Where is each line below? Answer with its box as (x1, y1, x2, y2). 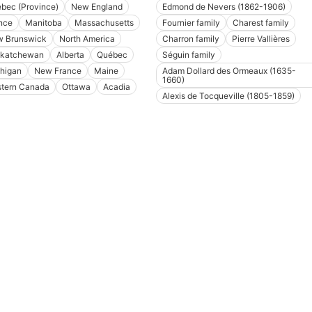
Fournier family (162, 17, 220, 29)
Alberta (56, 49, 84, 61)
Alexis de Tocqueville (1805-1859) (162, 91, 295, 102)
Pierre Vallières (232, 33, 290, 45)
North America (58, 33, 115, 45)
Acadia (102, 81, 130, 93)
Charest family (233, 17, 289, 29)
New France (33, 65, 81, 77)
